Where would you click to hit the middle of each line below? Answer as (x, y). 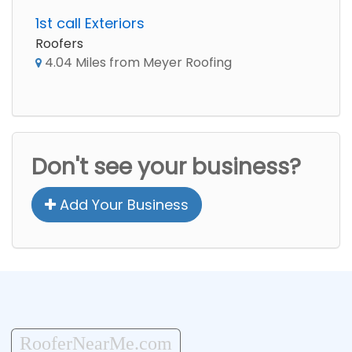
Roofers (59, 44)
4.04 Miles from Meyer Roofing (137, 62)
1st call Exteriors (90, 23)
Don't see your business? (166, 167)
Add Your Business (122, 205)
